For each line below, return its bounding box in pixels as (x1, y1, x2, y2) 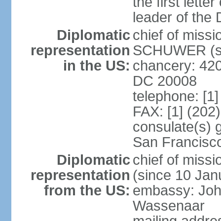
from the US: (43, 183, 130, 198)
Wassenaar (132, 198, 205, 214)
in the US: (63, 58, 130, 74)
